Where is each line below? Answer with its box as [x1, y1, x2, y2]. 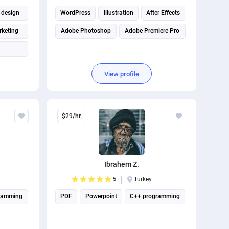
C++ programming [130, 193, 180, 200]
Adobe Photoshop [60, 27, 111, 34]
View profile [104, 70, 139, 78]
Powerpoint [85, 193, 117, 200]
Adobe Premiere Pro [125, 27, 180, 34]
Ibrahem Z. [104, 160, 139, 168]
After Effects [146, 9, 180, 16]
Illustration [103, 9, 133, 16]
